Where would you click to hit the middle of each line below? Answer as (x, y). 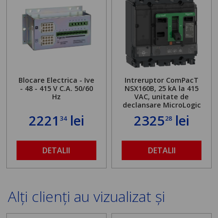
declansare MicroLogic (162, 105)
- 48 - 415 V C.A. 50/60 (56, 89)
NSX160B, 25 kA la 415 (162, 89)
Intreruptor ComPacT (162, 80)
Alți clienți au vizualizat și (87, 197)
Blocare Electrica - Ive (56, 80)
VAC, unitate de (162, 97)
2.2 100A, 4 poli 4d (162, 113)
